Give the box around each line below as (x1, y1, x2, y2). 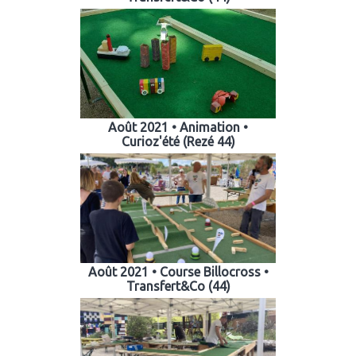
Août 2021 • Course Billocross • (87, 264, 269, 279)
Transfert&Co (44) (126, 278, 230, 293)
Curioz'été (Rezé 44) (121, 134, 235, 149)
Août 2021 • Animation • (108, 120, 248, 135)
